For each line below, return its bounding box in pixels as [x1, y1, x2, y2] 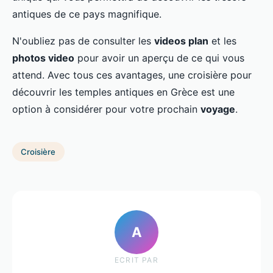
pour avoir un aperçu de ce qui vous [74, 52, 244, 65]
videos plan [154, 35, 208, 48]
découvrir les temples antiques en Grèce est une [12, 86, 235, 99]
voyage [200, 103, 235, 116]
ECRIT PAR [115, 255, 158, 264]
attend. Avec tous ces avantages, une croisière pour [12, 69, 252, 82]
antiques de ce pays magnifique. [12, 8, 161, 21]
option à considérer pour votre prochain [12, 103, 200, 116]
